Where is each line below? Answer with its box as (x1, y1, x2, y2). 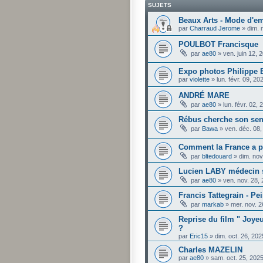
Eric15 (190, 232, 208, 240)
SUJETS (148, 1, 171, 8)
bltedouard (202, 152, 232, 160)
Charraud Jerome (190, 24, 240, 32)
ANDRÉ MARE (178, 91, 230, 100)
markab (202, 200, 224, 208)
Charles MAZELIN (178, 245, 242, 254)
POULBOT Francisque (178, 39, 258, 49)
